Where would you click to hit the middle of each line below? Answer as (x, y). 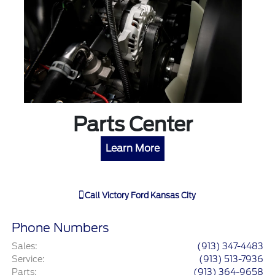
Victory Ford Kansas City (149, 196)
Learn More (133, 149)
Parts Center (133, 125)
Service (27, 259)
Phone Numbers (60, 228)
